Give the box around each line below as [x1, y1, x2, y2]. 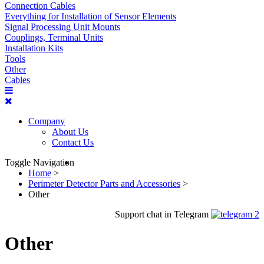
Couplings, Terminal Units [5, 32, 103, 43]
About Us [52, 127, 88, 137]
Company [28, 116, 65, 127]
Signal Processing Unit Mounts [5, 22, 120, 32]
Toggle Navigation [5, 157, 74, 168]
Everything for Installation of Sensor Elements [5, 11, 176, 22]
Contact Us [52, 137, 94, 148]
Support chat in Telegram [115, 209, 211, 220]
